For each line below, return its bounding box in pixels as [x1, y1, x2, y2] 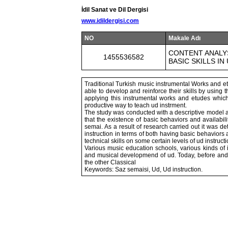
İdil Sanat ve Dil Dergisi [81, 6, 148, 13]
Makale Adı [168, 35, 201, 42]
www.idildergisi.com [81, 17, 139, 24]
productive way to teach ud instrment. [84, 102, 187, 109]
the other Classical [84, 159, 136, 166]
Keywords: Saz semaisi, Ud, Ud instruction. [84, 166, 203, 173]
